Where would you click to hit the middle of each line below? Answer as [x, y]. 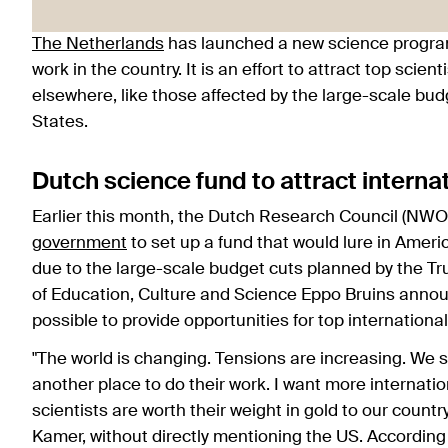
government [79, 244]
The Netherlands [98, 45]
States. [62, 123]
